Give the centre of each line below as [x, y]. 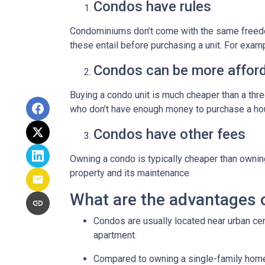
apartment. [115, 235]
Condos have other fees [169, 134]
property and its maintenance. [130, 173]
